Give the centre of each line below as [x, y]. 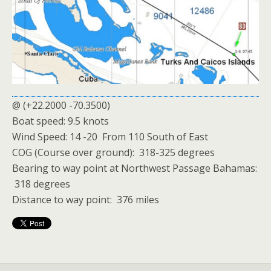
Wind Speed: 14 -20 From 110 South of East [110, 137]
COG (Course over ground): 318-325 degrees [113, 152]
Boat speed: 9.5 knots [60, 121]
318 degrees [41, 184]
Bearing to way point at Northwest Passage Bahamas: [135, 168]
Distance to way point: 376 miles [86, 200]
